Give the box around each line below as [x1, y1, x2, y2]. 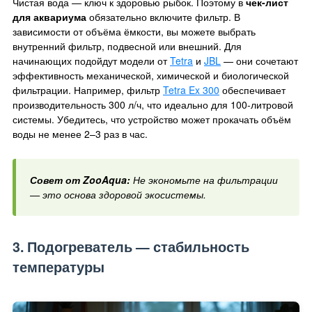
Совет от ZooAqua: [30, 172, 130, 187]
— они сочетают [221, 53, 298, 68]
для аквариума [13, 9, 86, 24]
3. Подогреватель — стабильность [13, 236, 249, 256]
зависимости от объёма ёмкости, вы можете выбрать [13, 24, 256, 38]
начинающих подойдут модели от [13, 53, 170, 68]
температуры [13, 256, 104, 276]
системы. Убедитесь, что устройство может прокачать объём [13, 111, 291, 126]
